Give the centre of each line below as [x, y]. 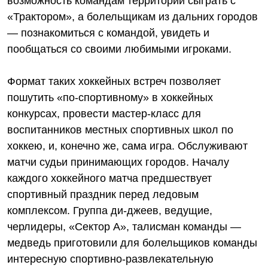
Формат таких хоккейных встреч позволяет [114, 81]
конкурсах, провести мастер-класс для [104, 114]
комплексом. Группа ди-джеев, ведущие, [110, 211]
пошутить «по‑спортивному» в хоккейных [110, 98]
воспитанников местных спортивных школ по [120, 130]
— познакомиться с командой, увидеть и [108, 33]
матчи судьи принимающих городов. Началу [118, 162]
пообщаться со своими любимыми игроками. [121, 49]
